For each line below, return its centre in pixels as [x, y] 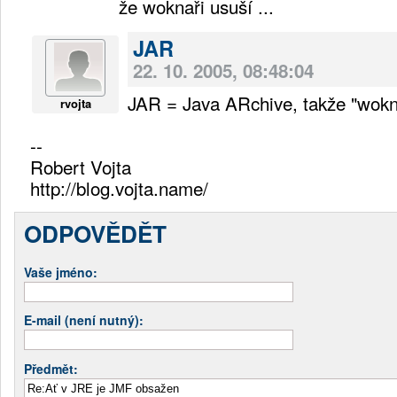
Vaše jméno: [61, 272]
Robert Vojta [81, 166]
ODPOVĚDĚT [95, 233]
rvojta [75, 103]
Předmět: [51, 368]
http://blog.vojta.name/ [119, 187]
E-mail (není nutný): [84, 319]
